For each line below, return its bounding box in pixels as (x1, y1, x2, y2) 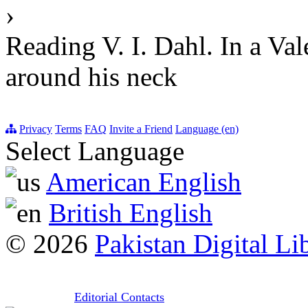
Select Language (5, 136, 184, 166)
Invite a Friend (109, 123, 173, 135)
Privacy (19, 123, 52, 135)
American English (46, 167, 241, 197)
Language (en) (175, 123, 239, 135)
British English (49, 198, 212, 228)
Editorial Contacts (74, 290, 164, 305)
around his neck (5, 62, 177, 92)
